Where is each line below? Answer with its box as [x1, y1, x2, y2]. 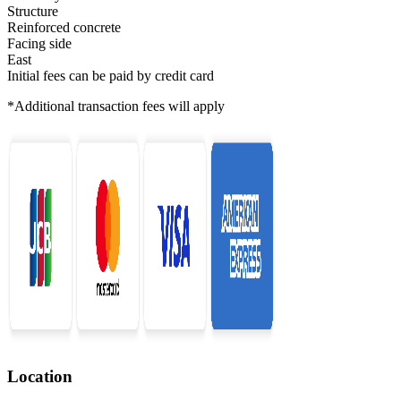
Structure [7, 4, 58, 20]
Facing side [7, 36, 72, 52]
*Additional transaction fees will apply [7, 98, 225, 115]
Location [7, 366, 73, 386]
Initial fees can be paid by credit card [7, 68, 214, 84]
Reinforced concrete [7, 20, 121, 36]
